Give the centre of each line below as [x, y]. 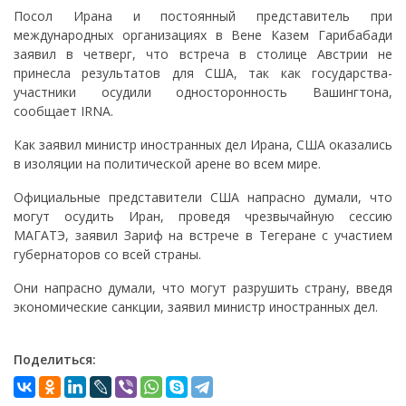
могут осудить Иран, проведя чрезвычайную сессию [203, 217]
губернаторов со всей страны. [107, 255]
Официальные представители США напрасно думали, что [203, 198]
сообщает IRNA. [63, 111]
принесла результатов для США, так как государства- [203, 73]
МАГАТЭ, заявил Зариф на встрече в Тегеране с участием [203, 236]
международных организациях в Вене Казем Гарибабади [203, 35]
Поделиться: [55, 360]
